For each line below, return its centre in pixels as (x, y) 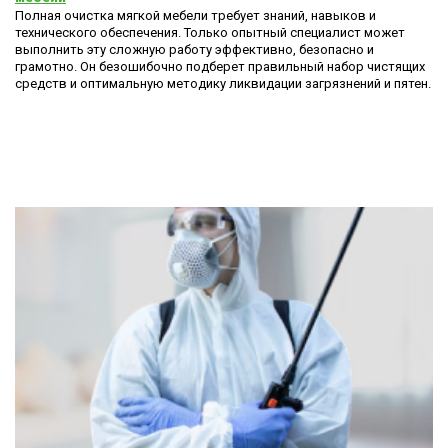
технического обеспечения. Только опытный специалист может (210, 32)
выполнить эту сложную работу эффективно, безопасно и (194, 49)
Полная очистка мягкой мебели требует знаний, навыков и (195, 15)
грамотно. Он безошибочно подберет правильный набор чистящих (220, 66)
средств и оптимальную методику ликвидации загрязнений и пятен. (223, 83)
